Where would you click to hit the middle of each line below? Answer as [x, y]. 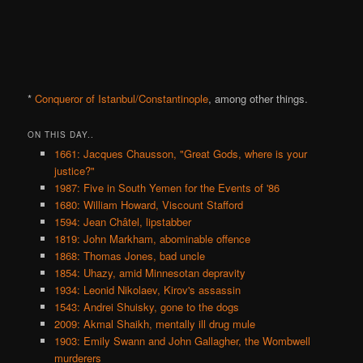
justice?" [74, 170]
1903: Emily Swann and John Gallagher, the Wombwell [182, 340]
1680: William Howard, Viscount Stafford [148, 204]
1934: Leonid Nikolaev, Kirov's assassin [147, 289]
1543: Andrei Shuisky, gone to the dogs [146, 306]
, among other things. [258, 98]
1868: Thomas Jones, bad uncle [129, 255]
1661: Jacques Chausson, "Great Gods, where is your [180, 153]
